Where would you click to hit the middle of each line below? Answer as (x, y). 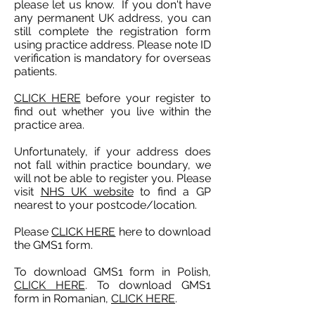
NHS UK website (87, 192)
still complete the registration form (112, 31)
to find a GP (172, 192)
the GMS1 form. (55, 245)
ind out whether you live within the (115, 111)
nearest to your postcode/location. (105, 205)
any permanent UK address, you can (112, 18)
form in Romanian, (63, 298)
